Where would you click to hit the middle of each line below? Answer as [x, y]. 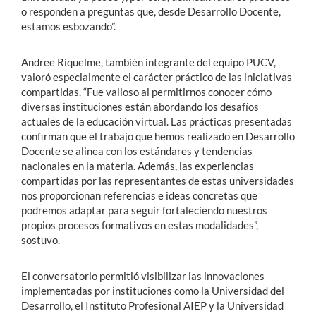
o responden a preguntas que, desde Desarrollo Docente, [151, 11]
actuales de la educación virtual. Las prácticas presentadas [157, 121]
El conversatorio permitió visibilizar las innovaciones [143, 275]
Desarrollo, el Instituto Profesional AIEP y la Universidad [152, 305]
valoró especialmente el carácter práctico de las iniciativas [157, 77]
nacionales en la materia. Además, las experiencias [138, 165]
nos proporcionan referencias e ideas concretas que [139, 195]
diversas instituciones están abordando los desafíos [140, 106]
